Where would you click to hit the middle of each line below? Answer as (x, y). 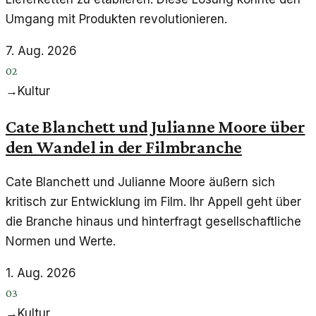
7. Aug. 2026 (41, 51)
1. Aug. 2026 (41, 273)
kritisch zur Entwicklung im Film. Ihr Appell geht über (153, 201)
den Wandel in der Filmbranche (124, 146)
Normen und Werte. (61, 241)
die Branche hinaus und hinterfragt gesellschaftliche (153, 221)
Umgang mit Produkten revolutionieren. (116, 19)
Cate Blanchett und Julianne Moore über (156, 126)
